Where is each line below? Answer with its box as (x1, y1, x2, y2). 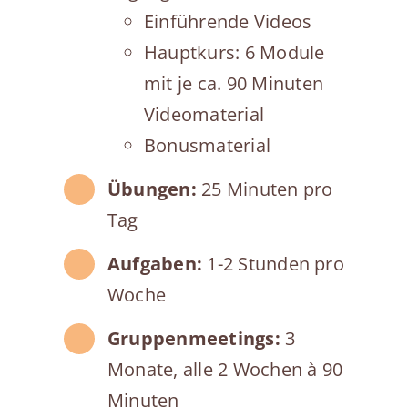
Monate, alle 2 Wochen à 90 (107, 356, 343, 382)
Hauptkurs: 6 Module (143, 39, 325, 65)
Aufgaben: (107, 250, 208, 276)
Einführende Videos (143, 8, 312, 34)
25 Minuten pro (196, 176, 333, 201)
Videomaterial (143, 101, 265, 127)
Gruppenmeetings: (107, 325, 280, 351)
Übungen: (107, 176, 197, 201)
